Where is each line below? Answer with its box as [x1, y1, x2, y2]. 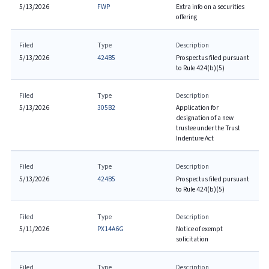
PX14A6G [97, 225, 124, 234]
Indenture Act [175, 134, 214, 143]
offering [175, 13, 197, 22]
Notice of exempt [175, 225, 223, 234]
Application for [175, 103, 219, 112]
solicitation [175, 235, 208, 244]
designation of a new [175, 113, 234, 122]
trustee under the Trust [175, 124, 240, 133]
